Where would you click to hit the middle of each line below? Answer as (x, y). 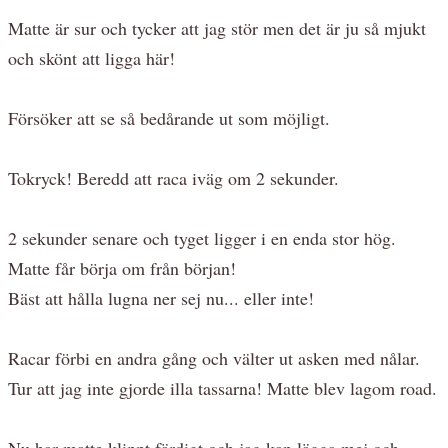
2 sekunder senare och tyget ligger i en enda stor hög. (202, 237)
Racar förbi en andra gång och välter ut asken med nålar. (214, 357)
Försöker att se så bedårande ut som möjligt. (169, 117)
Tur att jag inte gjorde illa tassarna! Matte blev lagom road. (222, 387)
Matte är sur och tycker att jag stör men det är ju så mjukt (217, 27)
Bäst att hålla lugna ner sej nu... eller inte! (161, 297)
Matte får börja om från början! (122, 267)
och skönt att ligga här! (91, 57)
